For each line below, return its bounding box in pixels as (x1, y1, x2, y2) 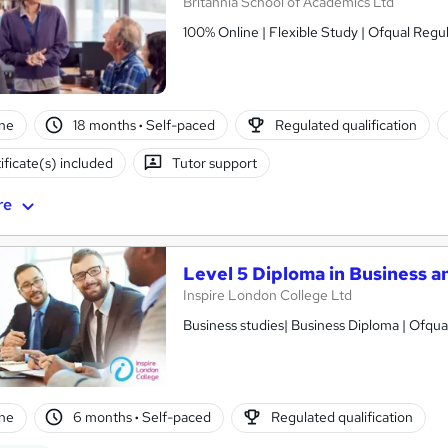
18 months (73, 116, 140, 135)
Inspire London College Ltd (183, 285, 352, 304)
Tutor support (172, 154, 258, 173)
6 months (73, 408, 136, 427)
